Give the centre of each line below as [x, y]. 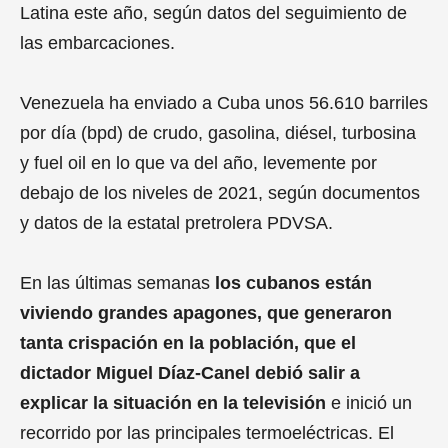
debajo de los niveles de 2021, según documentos [220, 192]
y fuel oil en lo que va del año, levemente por [198, 162]
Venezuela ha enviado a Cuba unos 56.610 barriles [224, 102]
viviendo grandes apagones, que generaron [206, 312]
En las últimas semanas [117, 282]
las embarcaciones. [97, 42]
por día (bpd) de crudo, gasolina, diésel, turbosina [218, 132]
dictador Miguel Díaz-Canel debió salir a [190, 372]
